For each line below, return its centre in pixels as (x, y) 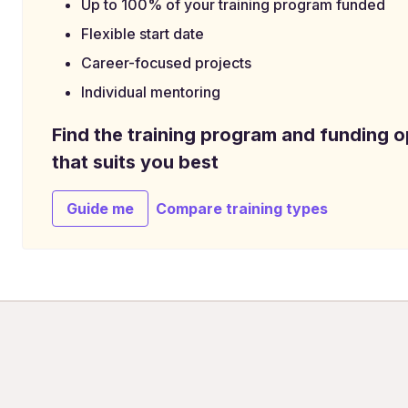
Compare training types (242, 208)
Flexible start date (143, 33)
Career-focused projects (166, 62)
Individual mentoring (151, 92)
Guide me (100, 208)
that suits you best (135, 162)
